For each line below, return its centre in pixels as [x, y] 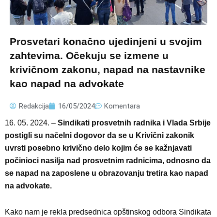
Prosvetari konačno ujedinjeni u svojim [106, 41]
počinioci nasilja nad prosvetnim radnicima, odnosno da [108, 160]
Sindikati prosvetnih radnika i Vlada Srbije [134, 123]
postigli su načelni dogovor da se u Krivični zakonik [100, 135]
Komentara [122, 106]
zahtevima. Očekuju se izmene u [89, 55]
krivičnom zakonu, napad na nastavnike [108, 69]
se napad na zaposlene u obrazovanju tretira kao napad [107, 173]
